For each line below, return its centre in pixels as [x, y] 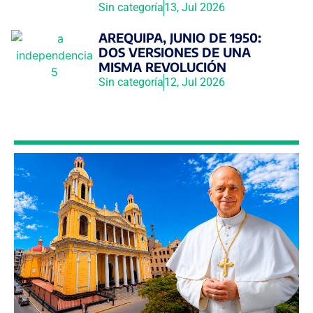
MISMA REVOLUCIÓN [162, 66]
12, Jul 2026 [194, 82]
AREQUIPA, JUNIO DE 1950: [180, 37]
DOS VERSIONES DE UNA [174, 52]
